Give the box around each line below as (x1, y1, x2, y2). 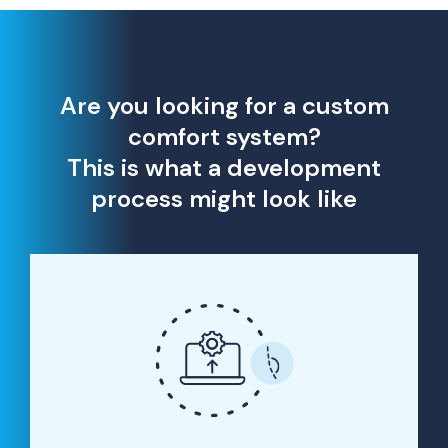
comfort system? (127, 120, 321, 152)
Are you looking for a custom (59, 89, 389, 121)
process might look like (91, 182, 357, 214)
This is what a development (67, 151, 381, 183)
